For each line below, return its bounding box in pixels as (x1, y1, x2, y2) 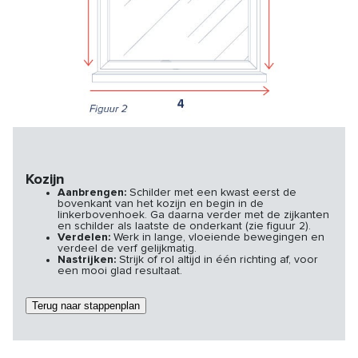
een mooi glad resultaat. (58, 265, 185, 276)
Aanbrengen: (58, 186, 129, 198)
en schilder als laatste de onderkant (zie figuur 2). (58, 220, 311, 232)
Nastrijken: (58, 253, 119, 265)
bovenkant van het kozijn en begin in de (58, 197, 264, 209)
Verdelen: (58, 231, 113, 243)
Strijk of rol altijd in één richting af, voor (119, 253, 318, 265)
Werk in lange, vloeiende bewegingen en (113, 231, 324, 243)
